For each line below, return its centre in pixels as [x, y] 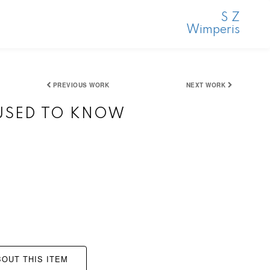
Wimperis [213, 30]
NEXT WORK [206, 85]
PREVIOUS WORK [81, 85]
